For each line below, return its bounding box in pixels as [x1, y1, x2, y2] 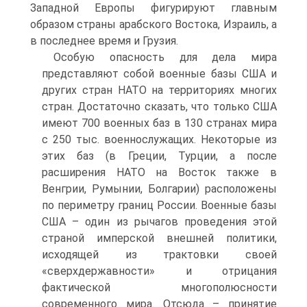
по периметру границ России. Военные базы [42, 199, 277, 212]
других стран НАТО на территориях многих [42, 84, 277, 97]
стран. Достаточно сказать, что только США [42, 100, 277, 113]
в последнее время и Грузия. [30, 34, 178, 47]
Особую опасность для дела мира [53, 51, 277, 64]
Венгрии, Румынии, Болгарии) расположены [42, 182, 277, 195]
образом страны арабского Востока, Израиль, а [30, 18, 277, 31]
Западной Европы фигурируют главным [30, 1, 277, 14]
